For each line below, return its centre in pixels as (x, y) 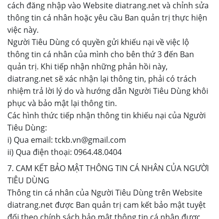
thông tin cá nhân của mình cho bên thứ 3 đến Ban (101, 54)
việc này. (23, 30)
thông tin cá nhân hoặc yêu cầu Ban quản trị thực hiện (107, 18)
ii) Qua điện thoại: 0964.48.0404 (65, 152)
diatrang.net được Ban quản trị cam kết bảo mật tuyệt (107, 205)
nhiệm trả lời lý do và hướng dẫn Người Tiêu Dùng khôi (108, 91)
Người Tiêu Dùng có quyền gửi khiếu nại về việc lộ (98, 42)
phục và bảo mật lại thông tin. (62, 103)
